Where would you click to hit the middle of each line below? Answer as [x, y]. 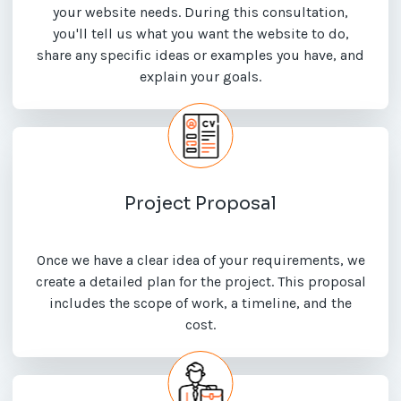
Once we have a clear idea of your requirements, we [200, 260]
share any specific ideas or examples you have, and [200, 55]
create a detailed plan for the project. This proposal [200, 282]
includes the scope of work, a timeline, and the [200, 303]
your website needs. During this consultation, [200, 13]
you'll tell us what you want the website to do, [200, 34]
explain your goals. [200, 77]
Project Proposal [200, 204]
